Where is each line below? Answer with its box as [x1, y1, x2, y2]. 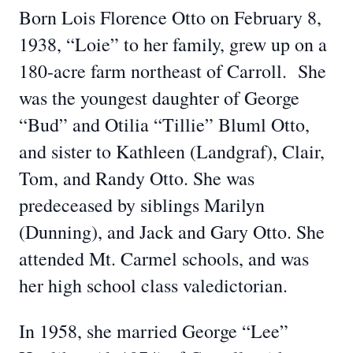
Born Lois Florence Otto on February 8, [19, 5, 321, 30]
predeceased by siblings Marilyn [19, 192, 265, 217]
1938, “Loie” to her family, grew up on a [19, 32, 327, 57]
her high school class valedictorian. [19, 273, 288, 298]
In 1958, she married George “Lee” [19, 318, 288, 344]
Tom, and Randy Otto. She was [19, 165, 255, 191]
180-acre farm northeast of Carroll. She [19, 58, 326, 84]
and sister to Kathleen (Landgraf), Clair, [19, 139, 325, 164]
